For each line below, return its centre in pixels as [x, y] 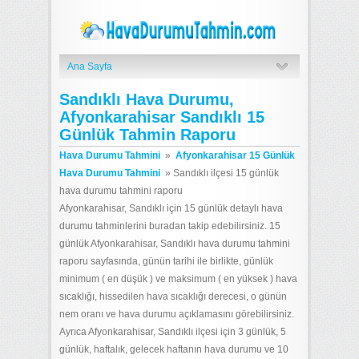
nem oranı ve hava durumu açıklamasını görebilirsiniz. [177, 314]
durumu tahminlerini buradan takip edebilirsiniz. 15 [170, 226]
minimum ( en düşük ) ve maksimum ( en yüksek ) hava [178, 279]
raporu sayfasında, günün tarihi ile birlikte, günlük [166, 261]
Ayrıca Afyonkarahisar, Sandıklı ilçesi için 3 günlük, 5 [173, 332]
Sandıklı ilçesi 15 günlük [225, 173]
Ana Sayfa [90, 67]
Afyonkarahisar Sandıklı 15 [162, 117]
